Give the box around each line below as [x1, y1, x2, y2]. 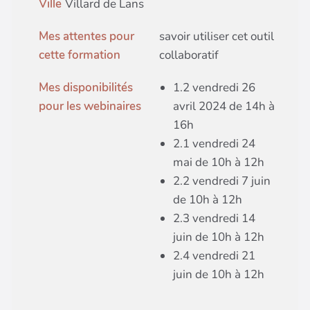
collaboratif [159, 47, 219, 63]
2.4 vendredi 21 [172, 248, 255, 264]
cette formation [39, 47, 120, 63]
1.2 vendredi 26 [172, 80, 255, 95]
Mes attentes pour [39, 28, 134, 44]
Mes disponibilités [39, 80, 133, 95]
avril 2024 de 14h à [172, 98, 275, 114]
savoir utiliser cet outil [159, 28, 275, 44]
